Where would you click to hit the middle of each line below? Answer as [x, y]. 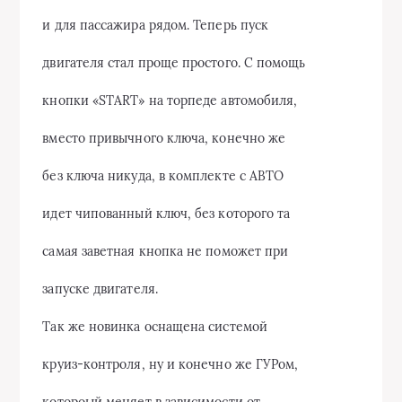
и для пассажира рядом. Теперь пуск [156, 25]
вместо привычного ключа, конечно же [164, 138]
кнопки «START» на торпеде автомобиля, [170, 100]
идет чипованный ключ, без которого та [166, 214]
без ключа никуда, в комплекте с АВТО [163, 176]
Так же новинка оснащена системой [155, 327]
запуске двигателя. [100, 289]
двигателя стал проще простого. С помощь [174, 63]
